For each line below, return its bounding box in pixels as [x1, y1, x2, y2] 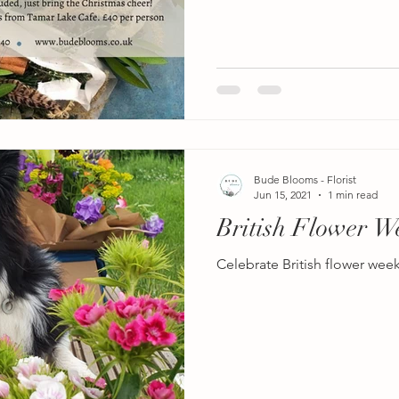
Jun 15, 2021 [254, 188, 312, 202]
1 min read [328, 188, 378, 202]
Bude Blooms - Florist [254, 173, 356, 187]
